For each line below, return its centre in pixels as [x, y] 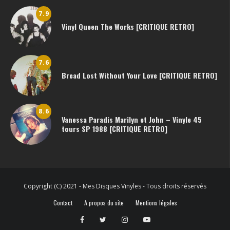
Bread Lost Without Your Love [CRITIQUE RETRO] [139, 75]
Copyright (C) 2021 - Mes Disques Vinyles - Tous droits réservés [115, 186]
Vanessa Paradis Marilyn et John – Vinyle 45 [132, 120]
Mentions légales [156, 203]
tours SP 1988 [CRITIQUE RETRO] [114, 129]
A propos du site [104, 203]
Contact [63, 203]
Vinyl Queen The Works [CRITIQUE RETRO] [128, 27]
